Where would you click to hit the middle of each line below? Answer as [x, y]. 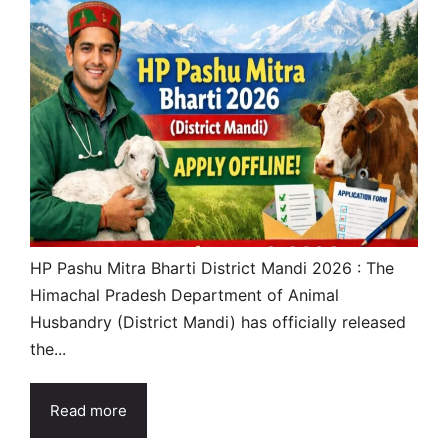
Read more [88, 410]
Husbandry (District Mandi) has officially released [218, 321]
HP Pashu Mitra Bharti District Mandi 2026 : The [212, 267]
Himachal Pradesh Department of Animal [184, 294]
